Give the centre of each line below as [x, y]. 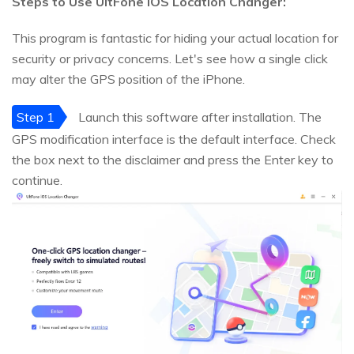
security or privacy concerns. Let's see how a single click [170, 59]
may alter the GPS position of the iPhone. [128, 79]
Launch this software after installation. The [198, 117]
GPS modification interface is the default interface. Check [174, 139]
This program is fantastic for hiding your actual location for [175, 38]
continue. [37, 181]
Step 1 [36, 117]
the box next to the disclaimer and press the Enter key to [173, 160]
